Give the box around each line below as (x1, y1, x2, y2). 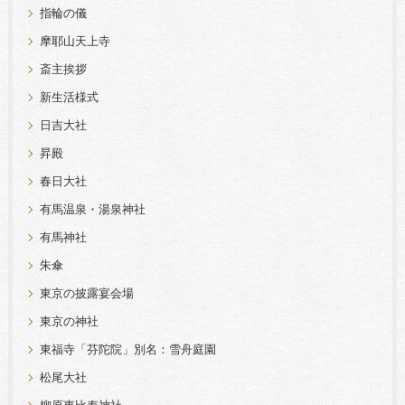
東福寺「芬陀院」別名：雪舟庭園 (39, 344, 216, 356)
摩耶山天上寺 (39, 35, 110, 48)
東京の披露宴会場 (39, 287, 134, 300)
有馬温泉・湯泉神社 (39, 203, 146, 216)
